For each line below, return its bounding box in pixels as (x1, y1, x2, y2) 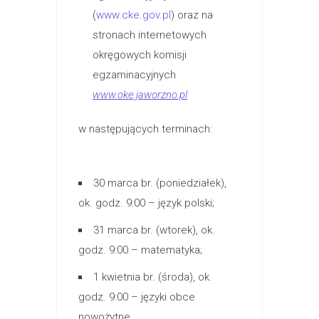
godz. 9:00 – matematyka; (78, 244, 202, 256)
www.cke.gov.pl (96, 9, 171, 21)
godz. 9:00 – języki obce (78, 291, 195, 303)
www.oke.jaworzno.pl (93, 88, 187, 101)
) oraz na (171, 9, 213, 21)
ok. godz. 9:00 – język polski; (78, 197, 214, 209)
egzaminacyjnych (93, 68, 176, 81)
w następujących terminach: (78, 122, 212, 135)
